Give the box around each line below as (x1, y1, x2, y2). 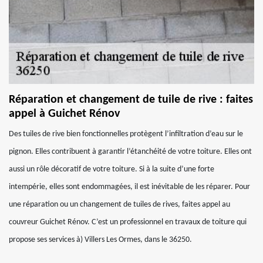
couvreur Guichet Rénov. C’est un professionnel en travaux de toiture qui (9, 218, 247, 227)
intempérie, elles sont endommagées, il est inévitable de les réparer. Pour (9, 183, 250, 191)
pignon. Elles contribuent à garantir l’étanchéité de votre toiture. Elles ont (9, 147, 252, 156)
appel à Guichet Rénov (9, 108, 120, 120)
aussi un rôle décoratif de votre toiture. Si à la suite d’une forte (9, 165, 214, 174)
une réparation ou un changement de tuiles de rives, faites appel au (9, 200, 230, 209)
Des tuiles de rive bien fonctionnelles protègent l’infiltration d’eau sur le (9, 130, 243, 139)
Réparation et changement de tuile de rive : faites (9, 94, 253, 106)
